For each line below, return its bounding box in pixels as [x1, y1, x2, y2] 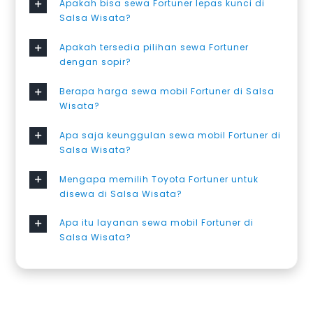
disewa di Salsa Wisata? [59, 187, 183, 200]
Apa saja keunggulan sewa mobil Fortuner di [59, 129, 282, 141]
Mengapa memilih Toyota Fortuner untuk [59, 173, 259, 185]
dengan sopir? [59, 56, 132, 68]
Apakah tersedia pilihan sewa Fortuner [59, 41, 249, 54]
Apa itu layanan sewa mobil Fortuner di [59, 217, 254, 229]
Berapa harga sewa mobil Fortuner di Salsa [59, 85, 275, 97]
